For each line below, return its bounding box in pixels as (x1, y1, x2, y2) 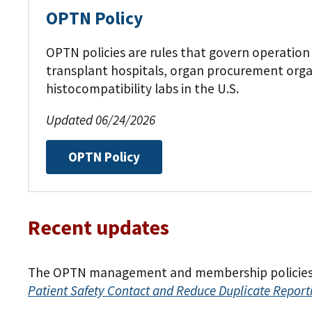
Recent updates (28, 214, 169, 241)
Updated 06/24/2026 (46, 111, 155, 129)
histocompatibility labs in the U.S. (46, 79, 239, 97)
